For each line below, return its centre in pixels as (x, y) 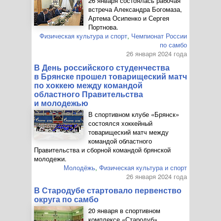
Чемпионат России (159, 36)
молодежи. (50, 159)
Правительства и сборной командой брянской (102, 150)
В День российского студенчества (102, 67)
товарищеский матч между (129, 132)
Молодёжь (79, 167)
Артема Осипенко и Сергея (129, 18)
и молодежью (61, 103)
